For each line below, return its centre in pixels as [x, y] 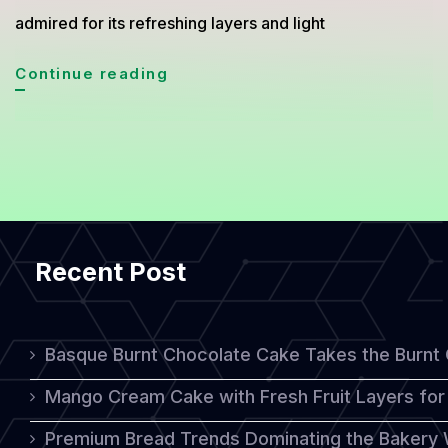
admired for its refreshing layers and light [170, 23]
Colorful [203, 310]
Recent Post [111, 272]
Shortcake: [215, 174]
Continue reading [91, 73]
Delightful [210, 72]
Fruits [192, 140]
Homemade [217, 344]
